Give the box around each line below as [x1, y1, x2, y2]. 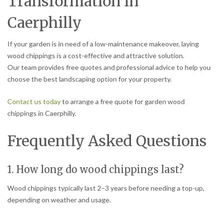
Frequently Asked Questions [7, 131, 207, 151]
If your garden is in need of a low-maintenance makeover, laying [7, 40, 199, 48]
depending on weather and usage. [7, 196, 111, 204]
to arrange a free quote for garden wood [61, 97, 185, 106]
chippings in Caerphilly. [7, 109, 76, 118]
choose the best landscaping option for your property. [7, 75, 172, 84]
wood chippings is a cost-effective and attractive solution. [7, 51, 184, 60]
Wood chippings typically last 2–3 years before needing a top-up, [7, 184, 204, 193]
